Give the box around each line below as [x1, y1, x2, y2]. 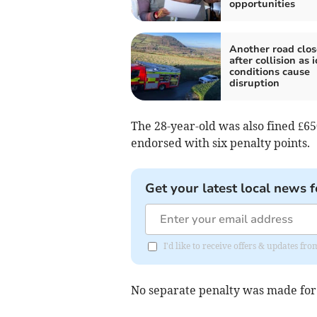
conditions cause [229, 65, 310, 79]
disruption [229, 76, 279, 91]
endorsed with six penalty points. [130, 136, 310, 151]
